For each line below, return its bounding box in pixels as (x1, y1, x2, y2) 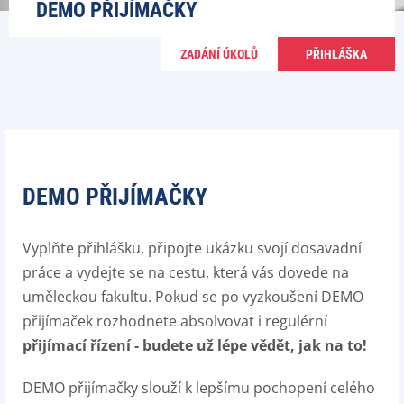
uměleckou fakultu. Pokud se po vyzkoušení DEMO (23, 287, 363, 307)
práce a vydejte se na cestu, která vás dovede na (23, 262, 349, 282)
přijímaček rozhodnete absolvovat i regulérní (23, 311, 327, 331)
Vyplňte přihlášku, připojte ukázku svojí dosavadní (23, 238, 362, 258)
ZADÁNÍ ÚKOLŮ (180, 47, 258, 61)
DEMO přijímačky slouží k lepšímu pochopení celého (23, 378, 375, 398)
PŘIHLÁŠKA (306, 47, 367, 61)
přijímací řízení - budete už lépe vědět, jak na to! (23, 335, 367, 355)
